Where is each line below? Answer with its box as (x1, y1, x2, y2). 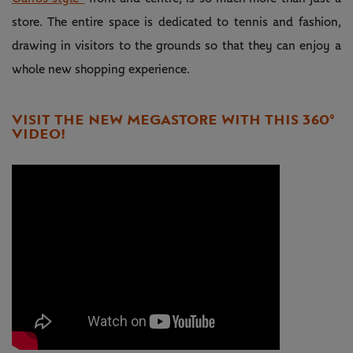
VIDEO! (12, 124, 65, 143)
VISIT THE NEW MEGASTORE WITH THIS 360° (12, 110, 335, 128)
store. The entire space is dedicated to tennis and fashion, (12, 15, 341, 28)
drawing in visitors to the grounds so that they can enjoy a (12, 39, 341, 52)
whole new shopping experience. (12, 62, 190, 76)
